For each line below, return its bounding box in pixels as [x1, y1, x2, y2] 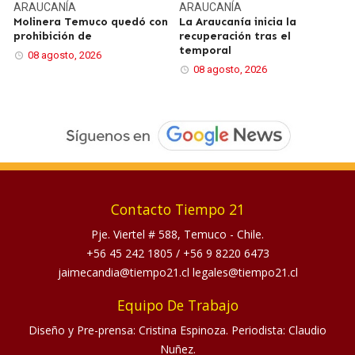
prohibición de [13, 29, 93, 44]
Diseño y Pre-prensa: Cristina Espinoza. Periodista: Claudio [29, 322, 326, 338]
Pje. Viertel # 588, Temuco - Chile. [91, 226, 264, 242]
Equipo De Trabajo [116, 295, 239, 315]
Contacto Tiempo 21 [110, 199, 245, 219]
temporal [179, 44, 231, 58]
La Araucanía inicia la [179, 15, 296, 29]
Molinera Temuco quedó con [13, 15, 169, 29]
